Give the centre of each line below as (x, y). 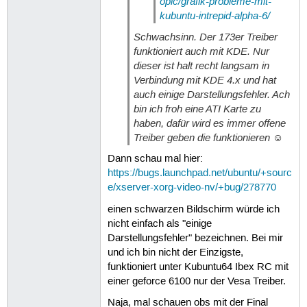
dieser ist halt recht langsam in (201, 66)
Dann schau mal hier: (155, 159)
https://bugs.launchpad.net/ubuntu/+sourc (199, 174)
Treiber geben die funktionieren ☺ (208, 138)
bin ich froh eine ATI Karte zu (197, 109)
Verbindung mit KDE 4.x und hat (205, 81)
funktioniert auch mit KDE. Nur (201, 52)
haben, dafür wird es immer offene (209, 124)
